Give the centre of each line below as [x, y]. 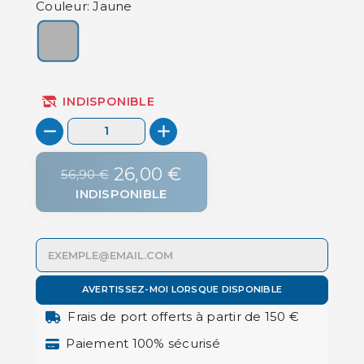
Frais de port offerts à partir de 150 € [183, 317]
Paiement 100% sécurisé [143, 344]
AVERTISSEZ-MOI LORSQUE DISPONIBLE [182, 290]
